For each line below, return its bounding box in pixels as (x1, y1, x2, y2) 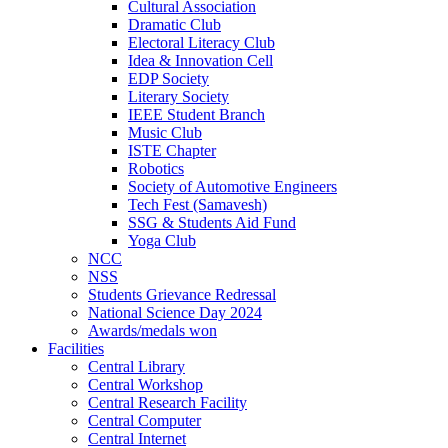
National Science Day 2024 (88, 304, 262, 322)
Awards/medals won (88, 322, 217, 340)
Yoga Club (128, 232, 196, 250)
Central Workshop (88, 376, 203, 394)
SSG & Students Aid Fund (128, 214, 296, 232)
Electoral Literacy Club (128, 34, 275, 52)
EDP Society (128, 70, 209, 88)
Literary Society (128, 88, 229, 106)
